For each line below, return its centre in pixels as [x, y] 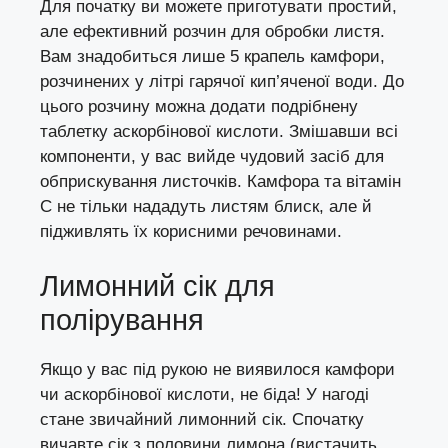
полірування [122, 320]
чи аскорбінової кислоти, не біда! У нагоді [204, 395]
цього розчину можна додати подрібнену [199, 106]
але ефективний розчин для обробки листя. [212, 31]
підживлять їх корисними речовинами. [191, 231]
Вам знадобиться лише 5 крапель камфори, [212, 56]
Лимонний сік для [157, 286]
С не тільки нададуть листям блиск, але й [206, 206]
